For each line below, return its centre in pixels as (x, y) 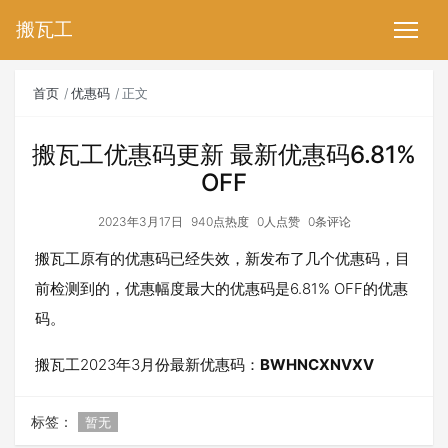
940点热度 (219, 221)
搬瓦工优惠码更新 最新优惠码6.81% (224, 154)
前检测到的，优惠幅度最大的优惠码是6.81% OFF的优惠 (221, 288)
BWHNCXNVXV (317, 364)
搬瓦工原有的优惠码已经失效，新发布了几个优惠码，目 (222, 258)
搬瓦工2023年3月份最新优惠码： (147, 364)
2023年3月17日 (140, 221)
